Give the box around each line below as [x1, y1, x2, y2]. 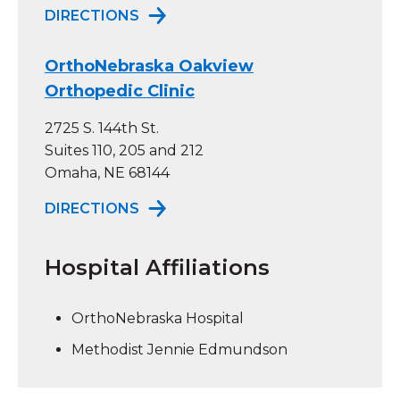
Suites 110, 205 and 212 [45, 141, 204, 159]
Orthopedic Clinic [45, 80, 195, 101]
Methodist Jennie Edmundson [71, 340, 287, 358]
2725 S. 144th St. [45, 119, 159, 137]
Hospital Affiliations [45, 254, 270, 280]
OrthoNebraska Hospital [71, 309, 244, 327]
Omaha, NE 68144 [45, 163, 170, 181]
